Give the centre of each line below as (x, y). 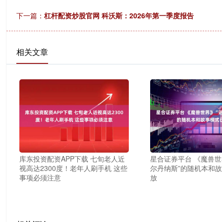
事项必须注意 (40, 177)
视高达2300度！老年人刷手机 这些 (73, 168)
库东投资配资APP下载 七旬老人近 (72, 158)
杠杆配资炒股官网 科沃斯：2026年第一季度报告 (119, 16)
